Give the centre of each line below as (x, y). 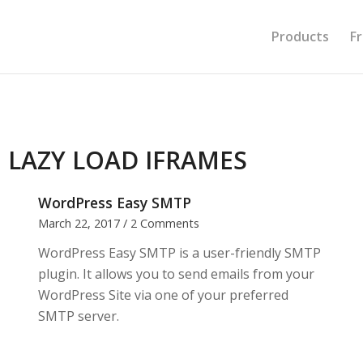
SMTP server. (78, 316)
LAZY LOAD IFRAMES (128, 160)
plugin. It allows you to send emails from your (176, 274)
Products (300, 36)
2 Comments (164, 223)
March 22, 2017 (79, 223)
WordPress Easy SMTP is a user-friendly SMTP (179, 253)
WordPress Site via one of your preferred (163, 295)
